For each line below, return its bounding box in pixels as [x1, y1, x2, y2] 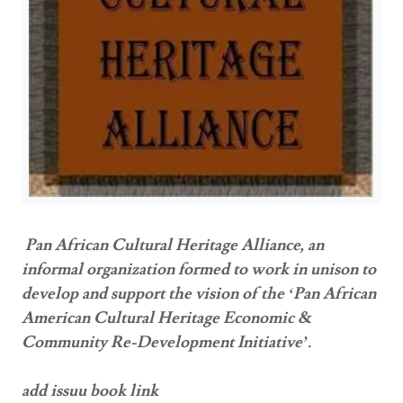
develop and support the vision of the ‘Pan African [22, 282, 376, 304]
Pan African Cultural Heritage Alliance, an [25, 234, 324, 255]
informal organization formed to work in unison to [22, 258, 376, 280]
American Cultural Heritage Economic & [22, 307, 311, 328]
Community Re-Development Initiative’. [22, 331, 311, 353]
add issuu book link [22, 380, 158, 401]
